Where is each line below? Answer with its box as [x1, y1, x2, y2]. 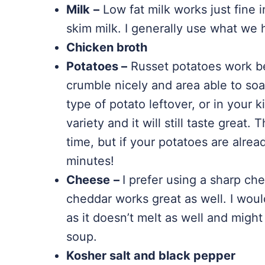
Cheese [66, 173, 110, 188]
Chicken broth [66, 40, 147, 55]
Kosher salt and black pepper [66, 248, 235, 263]
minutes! [66, 154, 114, 169]
